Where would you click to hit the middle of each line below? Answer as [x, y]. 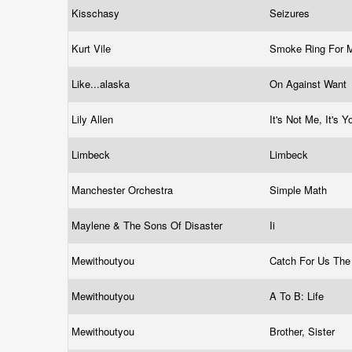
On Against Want [310, 84]
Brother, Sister [304, 331]
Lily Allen [94, 119]
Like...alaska [102, 84]
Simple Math [300, 190]
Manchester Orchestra [124, 190]
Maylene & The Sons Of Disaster [148, 225]
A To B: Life [298, 296]
